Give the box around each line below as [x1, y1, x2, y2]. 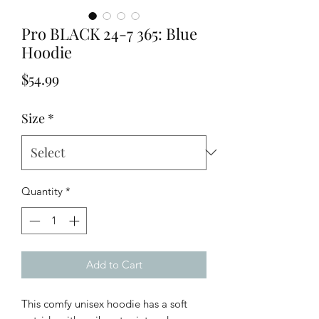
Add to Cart [85, 258, 142, 272]
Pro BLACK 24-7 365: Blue [21, 22, 197, 44]
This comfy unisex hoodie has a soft [21, 297, 187, 311]
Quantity [21, 184, 63, 198]
